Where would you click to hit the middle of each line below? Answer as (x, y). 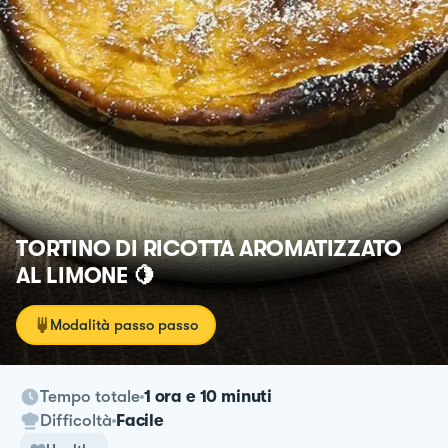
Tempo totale (90, 396)
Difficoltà (76, 420)
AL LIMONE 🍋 (85, 275)
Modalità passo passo (124, 324)
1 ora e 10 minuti (208, 396)
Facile (140, 420)
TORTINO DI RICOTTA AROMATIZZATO (209, 248)
